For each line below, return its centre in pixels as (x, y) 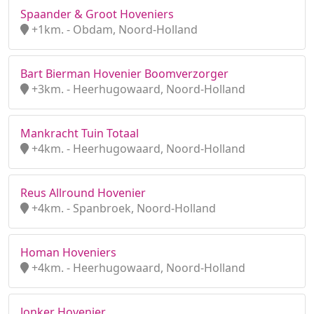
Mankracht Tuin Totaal (80, 133)
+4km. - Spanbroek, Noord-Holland (122, 208)
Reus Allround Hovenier (83, 193)
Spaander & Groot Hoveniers (97, 14)
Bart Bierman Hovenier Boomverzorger (124, 74)
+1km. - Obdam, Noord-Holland (113, 29)
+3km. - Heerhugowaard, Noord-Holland (137, 89)
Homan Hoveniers (68, 252)
